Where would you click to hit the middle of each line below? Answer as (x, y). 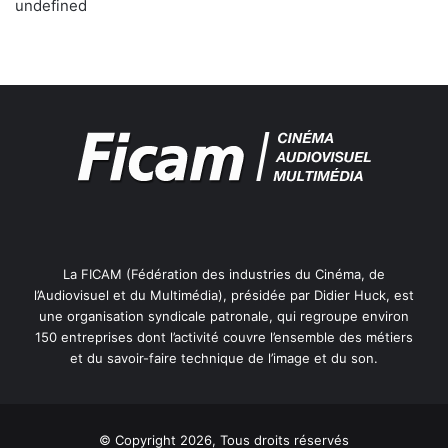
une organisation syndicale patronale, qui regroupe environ (224, 316)
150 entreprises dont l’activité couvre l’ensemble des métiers (224, 337)
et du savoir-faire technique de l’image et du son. (224, 358)
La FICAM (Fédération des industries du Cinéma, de (224, 274)
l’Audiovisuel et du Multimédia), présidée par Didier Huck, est (224, 295)
